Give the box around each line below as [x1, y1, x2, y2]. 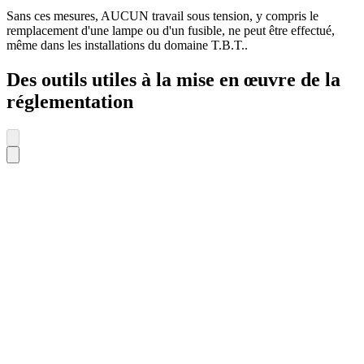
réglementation [6, 91, 133, 113]
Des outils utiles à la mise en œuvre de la [6, 69, 340, 91]
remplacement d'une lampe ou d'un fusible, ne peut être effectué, [6, 24, 335, 38]
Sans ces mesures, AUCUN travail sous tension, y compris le [6, 9, 318, 24]
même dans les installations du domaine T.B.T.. [6, 38, 248, 53]
